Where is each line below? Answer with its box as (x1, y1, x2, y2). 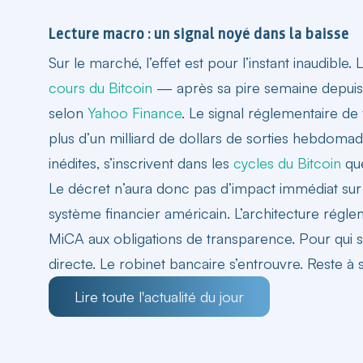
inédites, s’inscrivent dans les (49, 153, 233, 172)
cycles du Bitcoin (233, 153, 341, 172)
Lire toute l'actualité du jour (75, 287, 244, 305)
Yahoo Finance (88, 103, 181, 122)
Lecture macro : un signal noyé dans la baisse (49, 23, 349, 43)
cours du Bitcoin (49, 78, 152, 96)
